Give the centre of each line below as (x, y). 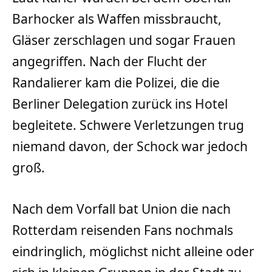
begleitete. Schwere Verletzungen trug (128, 125)
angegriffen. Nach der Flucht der (110, 62)
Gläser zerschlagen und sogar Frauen (124, 40)
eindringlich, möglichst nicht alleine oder (133, 251)
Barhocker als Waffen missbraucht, (117, 19)
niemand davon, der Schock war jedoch (130, 147)
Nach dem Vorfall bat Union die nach (121, 209)
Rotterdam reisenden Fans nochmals (123, 230)
